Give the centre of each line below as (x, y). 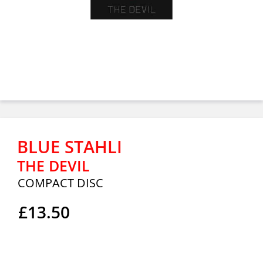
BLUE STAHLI (70, 146)
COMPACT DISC (60, 183)
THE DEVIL (53, 166)
